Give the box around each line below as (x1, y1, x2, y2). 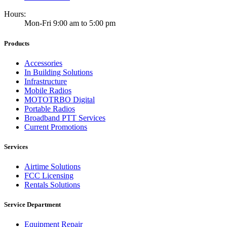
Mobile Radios (24, 86, 71, 95)
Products (4, 39, 29, 47)
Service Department (4, 201, 61, 209)
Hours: (4, 10, 26, 19)
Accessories (24, 58, 62, 67)
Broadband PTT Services (24, 113, 105, 122)
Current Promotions (24, 122, 87, 131)
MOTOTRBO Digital (24, 95, 95, 104)
